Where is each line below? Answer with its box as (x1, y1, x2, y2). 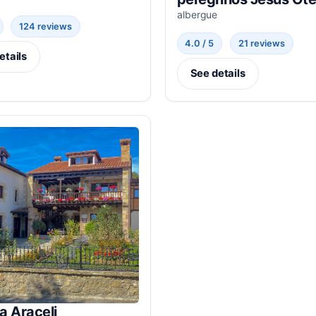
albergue (176, 8, 217, 20)
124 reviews (19, 20, 73, 32)
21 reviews (238, 37, 285, 49)
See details (190, 67, 245, 80)
